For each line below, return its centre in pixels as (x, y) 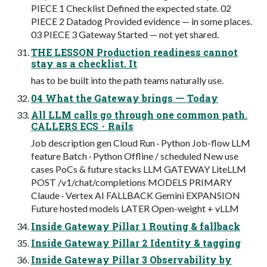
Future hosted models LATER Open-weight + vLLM (135, 209)
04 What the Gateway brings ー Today (125, 98)
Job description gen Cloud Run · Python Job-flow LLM (141, 143)
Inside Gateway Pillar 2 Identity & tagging (136, 243)
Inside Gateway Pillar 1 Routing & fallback (136, 226)
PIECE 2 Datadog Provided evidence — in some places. (142, 21)
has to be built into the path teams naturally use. (127, 80)
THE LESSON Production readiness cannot (134, 52)
